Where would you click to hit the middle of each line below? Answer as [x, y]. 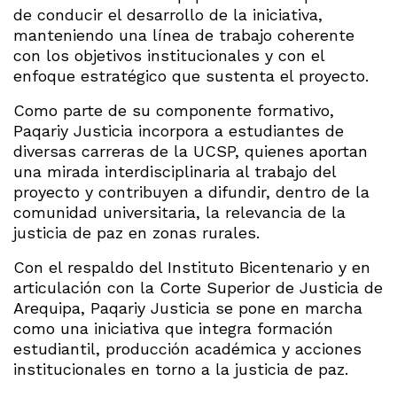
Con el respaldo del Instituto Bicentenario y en [192, 267]
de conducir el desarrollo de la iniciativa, [168, 14]
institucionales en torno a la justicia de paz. [181, 369]
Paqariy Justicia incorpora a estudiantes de [179, 130]
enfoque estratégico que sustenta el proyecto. [191, 75]
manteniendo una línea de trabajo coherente [184, 35]
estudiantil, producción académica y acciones [187, 348]
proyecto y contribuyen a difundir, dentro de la [191, 191]
